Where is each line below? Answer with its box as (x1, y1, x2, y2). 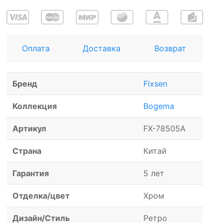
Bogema (143, 101, 175, 111)
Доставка (82, 43, 120, 54)
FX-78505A (143, 123, 186, 134)
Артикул (12, 123, 47, 134)
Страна (12, 146, 42, 156)
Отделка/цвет (12, 191, 70, 201)
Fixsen (143, 79, 168, 89)
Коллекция (12, 101, 57, 111)
